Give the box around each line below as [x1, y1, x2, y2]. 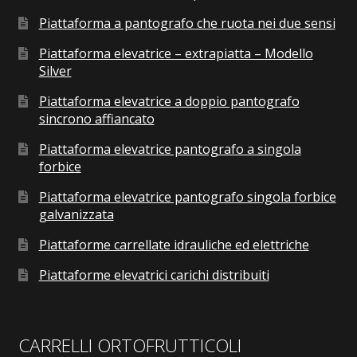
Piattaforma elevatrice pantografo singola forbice [38, 188, 336, 206]
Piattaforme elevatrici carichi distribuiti [38, 266, 269, 284]
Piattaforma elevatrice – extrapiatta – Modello [38, 45, 313, 63]
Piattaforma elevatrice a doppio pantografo [38, 92, 300, 111]
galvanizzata [38, 206, 114, 224]
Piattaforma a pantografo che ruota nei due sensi [38, 14, 335, 33]
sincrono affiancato [38, 110, 155, 128]
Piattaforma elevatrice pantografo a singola [38, 140, 301, 159]
